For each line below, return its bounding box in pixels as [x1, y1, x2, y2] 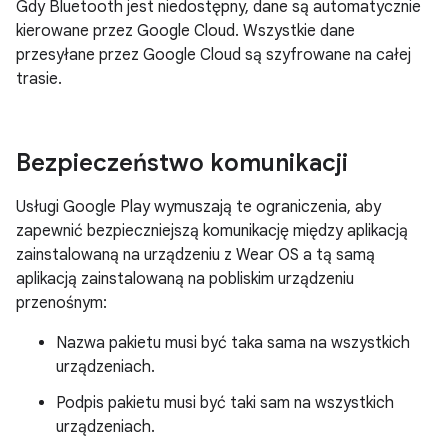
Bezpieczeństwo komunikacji [16, 148, 348, 178]
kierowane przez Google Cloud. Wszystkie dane [16, 21, 355, 41]
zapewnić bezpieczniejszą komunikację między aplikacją [16, 221, 408, 241]
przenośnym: [16, 293, 107, 313]
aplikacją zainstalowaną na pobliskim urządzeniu [16, 269, 354, 289]
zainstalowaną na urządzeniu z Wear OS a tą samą [16, 245, 375, 265]
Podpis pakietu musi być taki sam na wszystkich [56, 393, 394, 413]
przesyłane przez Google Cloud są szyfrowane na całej [16, 45, 411, 65]
